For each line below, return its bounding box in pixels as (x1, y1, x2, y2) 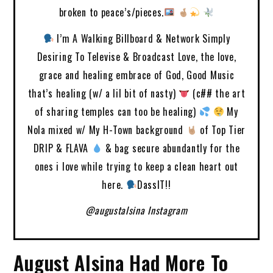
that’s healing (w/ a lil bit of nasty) (27, 85, 179, 101)
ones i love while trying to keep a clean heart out (34, 158, 238, 174)
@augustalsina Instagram (85, 203, 188, 218)
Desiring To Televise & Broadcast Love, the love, (37, 49, 236, 64)
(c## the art (190, 85, 246, 101)
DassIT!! (136, 177, 171, 192)
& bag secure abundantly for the (102, 140, 240, 155)
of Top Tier (197, 122, 246, 137)
